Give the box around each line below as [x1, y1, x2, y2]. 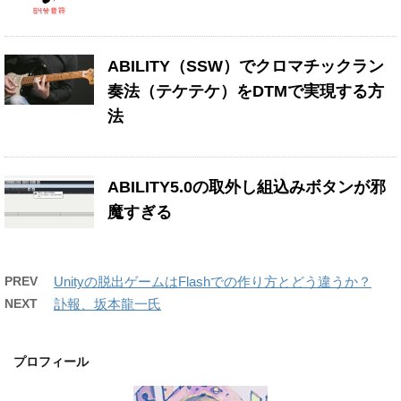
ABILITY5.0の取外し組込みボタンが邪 [107, 177, 386, 196]
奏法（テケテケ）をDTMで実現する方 [107, 81, 384, 100]
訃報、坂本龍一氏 [54, 295, 161, 311]
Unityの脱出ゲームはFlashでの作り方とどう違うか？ [54, 273, 371, 289]
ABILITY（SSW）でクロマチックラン [107, 56, 384, 75]
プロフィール [13, 354, 89, 369]
